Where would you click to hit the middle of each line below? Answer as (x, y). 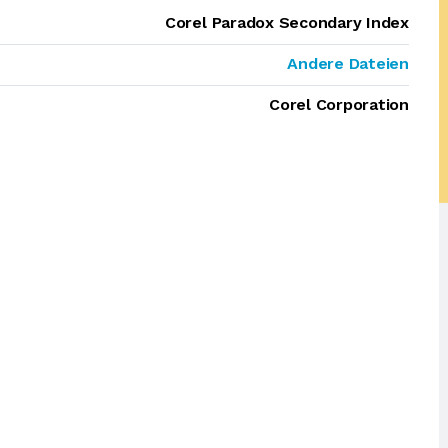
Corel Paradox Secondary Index (286, 22)
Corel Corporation (339, 104)
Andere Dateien (348, 63)
